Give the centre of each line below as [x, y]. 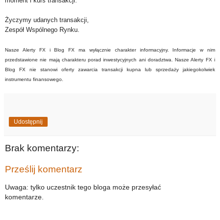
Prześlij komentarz [44, 169]
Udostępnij [28, 122]
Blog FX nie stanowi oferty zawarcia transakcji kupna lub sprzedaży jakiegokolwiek [110, 69]
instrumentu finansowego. [34, 79]
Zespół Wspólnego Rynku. [42, 29]
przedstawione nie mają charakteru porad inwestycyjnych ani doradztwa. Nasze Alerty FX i [110, 59]
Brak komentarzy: [42, 148]
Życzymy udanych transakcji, [47, 20]
